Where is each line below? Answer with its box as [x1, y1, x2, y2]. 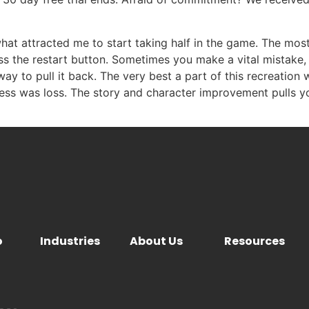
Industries [40, 233, 101, 250]
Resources [224, 233, 286, 250]
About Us [130, 233, 183, 250]
